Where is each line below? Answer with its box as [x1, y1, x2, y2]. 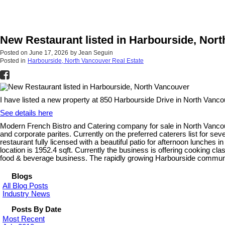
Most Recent [3, 215, 45, 223]
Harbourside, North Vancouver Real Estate [28, 57, 144, 65]
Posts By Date [12, 205, 61, 213]
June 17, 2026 [29, 49, 68, 57]
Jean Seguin [78, 49, 113, 57]
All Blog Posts [3, 182, 48, 190]
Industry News [3, 190, 50, 198]
